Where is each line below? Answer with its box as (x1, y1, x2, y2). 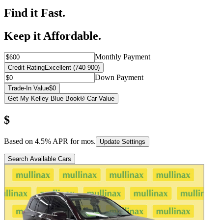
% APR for (45, 137, 81, 146)
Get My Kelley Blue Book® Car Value (8, 95, 114, 103)
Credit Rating (8, 64, 45, 72)
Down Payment (95, 73, 143, 82)
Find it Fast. (4, 6, 65, 19)
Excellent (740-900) (45, 64, 100, 72)
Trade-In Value (8, 84, 49, 92)
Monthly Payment (95, 53, 150, 61)
